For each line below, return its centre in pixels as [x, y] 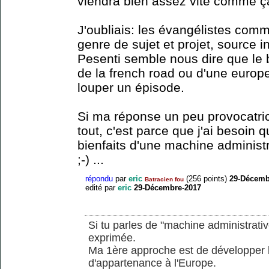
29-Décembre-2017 [168, 187]
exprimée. [112, 237]
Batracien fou [164, 179]
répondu [99, 178]
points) [214, 178]
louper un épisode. [131, 87]
